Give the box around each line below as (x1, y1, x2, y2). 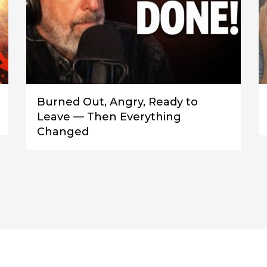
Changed (37, 125, 89, 138)
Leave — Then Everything (37, 110, 181, 123)
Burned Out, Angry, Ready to (37, 95, 198, 108)
